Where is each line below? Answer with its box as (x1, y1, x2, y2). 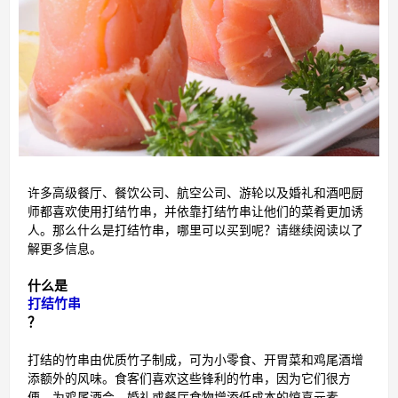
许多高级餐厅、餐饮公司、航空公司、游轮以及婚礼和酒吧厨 (28, 183, 363, 203)
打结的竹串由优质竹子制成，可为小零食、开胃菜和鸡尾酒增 (28, 350, 363, 370)
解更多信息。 (28, 239, 102, 259)
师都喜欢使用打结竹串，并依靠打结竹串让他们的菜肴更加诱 (28, 202, 363, 221)
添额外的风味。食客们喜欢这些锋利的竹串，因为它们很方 (28, 369, 351, 388)
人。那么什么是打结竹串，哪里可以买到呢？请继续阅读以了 (28, 220, 363, 240)
